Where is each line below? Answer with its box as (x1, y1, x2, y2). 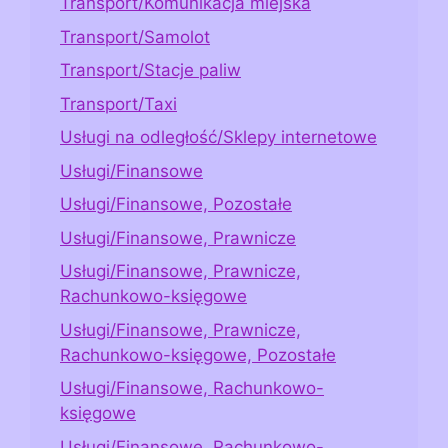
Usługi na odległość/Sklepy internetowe (60, 127, 377, 148)
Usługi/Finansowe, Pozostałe (60, 194, 292, 215)
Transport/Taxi (60, 93, 177, 114)
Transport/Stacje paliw (60, 60, 241, 81)
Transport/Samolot (60, 26, 210, 47)
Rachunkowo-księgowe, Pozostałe (60, 344, 336, 365)
